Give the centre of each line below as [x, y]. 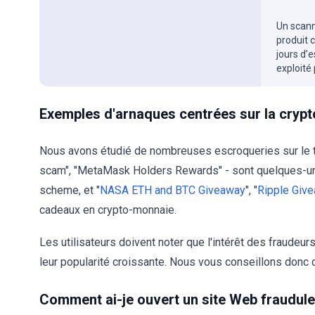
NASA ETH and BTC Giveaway [173, 190]
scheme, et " [70, 190]
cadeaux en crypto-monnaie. [108, 210]
